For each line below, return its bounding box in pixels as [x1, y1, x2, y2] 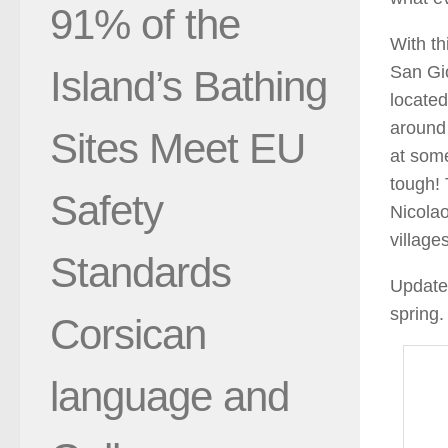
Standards [50, 248, 231, 296]
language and [50, 372, 289, 420]
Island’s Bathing [50, 62, 327, 110]
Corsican [50, 310, 206, 358]
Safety [50, 186, 163, 234]
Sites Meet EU [50, 124, 305, 172]
